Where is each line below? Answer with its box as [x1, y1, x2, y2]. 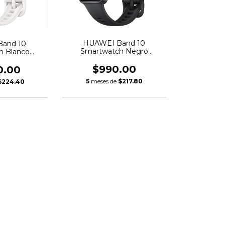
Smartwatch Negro [80, 46, 148, 56]
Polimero [98, 54, 131, 64]
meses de [90, 77, 118, 85]
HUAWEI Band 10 [83, 38, 146, 48]
